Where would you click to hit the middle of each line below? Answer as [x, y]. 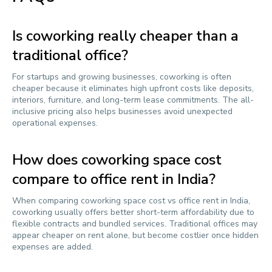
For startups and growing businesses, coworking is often [122, 77]
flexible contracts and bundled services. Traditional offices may [135, 224]
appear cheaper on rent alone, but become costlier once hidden [135, 235]
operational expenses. [55, 123]
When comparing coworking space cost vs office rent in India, [131, 201]
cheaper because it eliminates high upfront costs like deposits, [133, 88]
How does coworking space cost [117, 160]
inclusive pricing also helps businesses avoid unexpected [122, 111]
